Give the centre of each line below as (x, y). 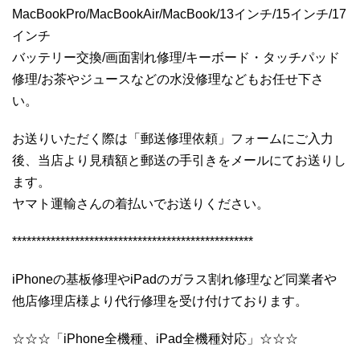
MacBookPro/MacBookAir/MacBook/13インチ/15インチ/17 (179, 14)
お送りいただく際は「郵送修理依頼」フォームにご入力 (173, 138)
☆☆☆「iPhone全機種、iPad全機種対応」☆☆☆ (155, 338)
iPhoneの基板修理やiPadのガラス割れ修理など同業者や (174, 279)
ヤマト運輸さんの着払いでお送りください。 (141, 203)
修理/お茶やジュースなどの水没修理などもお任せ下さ (168, 79)
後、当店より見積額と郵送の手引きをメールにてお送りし (179, 160)
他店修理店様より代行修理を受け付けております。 (160, 301)
